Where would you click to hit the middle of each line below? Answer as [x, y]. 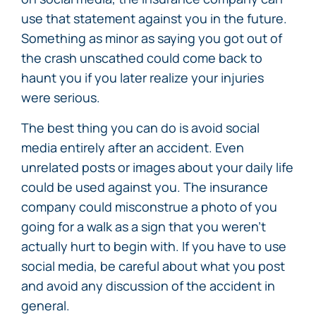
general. [45, 305]
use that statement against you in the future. [154, 18]
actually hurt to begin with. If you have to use [154, 246]
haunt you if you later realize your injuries [142, 78]
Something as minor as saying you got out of [152, 38]
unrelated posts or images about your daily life [157, 167]
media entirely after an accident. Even [133, 147]
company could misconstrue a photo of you [149, 207]
